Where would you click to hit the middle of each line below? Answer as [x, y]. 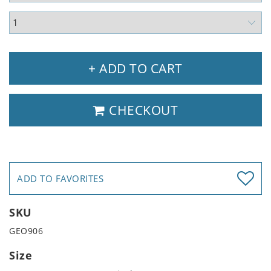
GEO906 [26, 230]
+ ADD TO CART [135, 68]
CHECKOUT [142, 110]
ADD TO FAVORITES [60, 178]
